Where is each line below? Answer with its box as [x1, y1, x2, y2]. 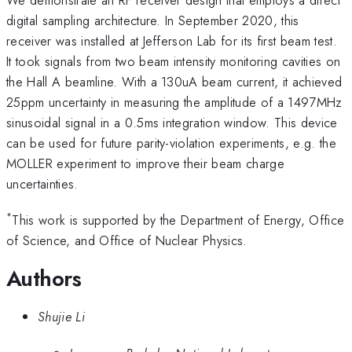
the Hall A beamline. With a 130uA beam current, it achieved [6, 71, 343, 91]
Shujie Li [38, 307, 85, 327]
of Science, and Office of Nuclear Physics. [6, 231, 247, 251]
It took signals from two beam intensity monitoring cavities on [6, 51, 341, 71]
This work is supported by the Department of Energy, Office [12, 211, 345, 230]
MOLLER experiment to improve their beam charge [6, 153, 285, 173]
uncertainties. [6, 174, 79, 193]
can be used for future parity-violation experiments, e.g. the [6, 133, 336, 152]
